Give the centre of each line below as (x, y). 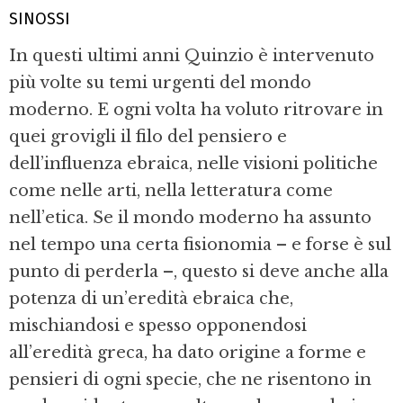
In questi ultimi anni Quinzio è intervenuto (192, 56)
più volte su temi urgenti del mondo (160, 83)
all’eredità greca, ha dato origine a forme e (188, 353)
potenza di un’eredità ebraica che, (151, 299)
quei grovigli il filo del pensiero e (148, 137)
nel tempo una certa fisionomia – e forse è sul (200, 245)
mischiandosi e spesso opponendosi (158, 326)
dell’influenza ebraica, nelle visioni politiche (193, 164)
